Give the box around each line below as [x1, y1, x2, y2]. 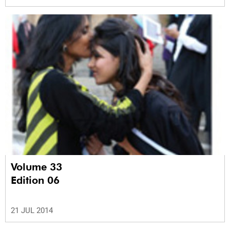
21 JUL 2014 [11, 206, 53, 216]
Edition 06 [11, 174, 60, 187]
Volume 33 [11, 161, 65, 174]
